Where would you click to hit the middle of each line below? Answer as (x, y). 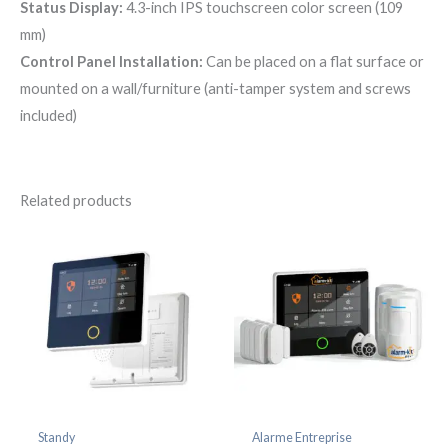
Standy (56, 438)
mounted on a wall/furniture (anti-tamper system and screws (215, 89)
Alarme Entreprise (301, 438)
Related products (76, 201)
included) (48, 116)
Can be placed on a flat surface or (313, 62)
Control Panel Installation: (111, 62)
